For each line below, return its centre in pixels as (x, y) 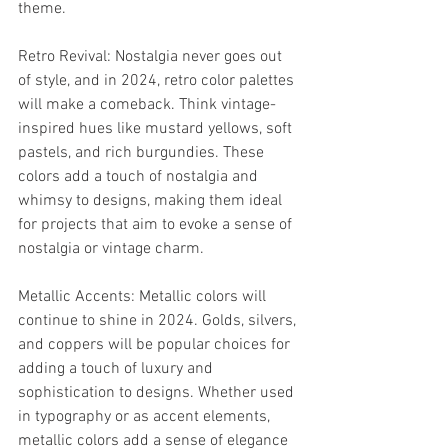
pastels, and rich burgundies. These (143, 153)
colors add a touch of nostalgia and (140, 177)
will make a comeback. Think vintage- (147, 105)
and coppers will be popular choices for (156, 345)
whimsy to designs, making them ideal (152, 201)
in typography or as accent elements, (146, 417)
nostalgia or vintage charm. (111, 249)
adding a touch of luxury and (117, 369)
